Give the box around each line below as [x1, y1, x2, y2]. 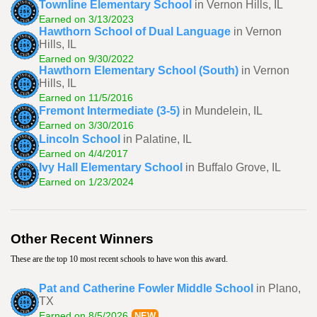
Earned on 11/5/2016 [39, 92, 133, 103]
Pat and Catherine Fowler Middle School [39, 282, 253, 294]
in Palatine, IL [123, 132, 192, 145]
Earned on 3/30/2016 [39, 119, 134, 131]
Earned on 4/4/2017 [39, 147, 128, 159]
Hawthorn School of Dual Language [39, 25, 231, 38]
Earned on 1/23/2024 [39, 175, 134, 188]
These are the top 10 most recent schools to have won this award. [11, 254, 228, 264]
